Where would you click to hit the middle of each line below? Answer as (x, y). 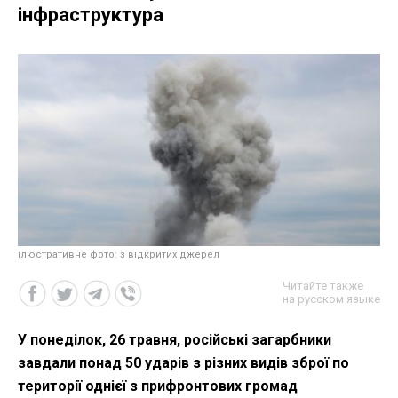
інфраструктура (91, 15)
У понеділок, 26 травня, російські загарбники (175, 340)
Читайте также (323, 286)
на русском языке (331, 299)
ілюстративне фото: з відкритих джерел (119, 255)
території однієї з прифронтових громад (158, 386)
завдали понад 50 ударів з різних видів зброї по (183, 363)
